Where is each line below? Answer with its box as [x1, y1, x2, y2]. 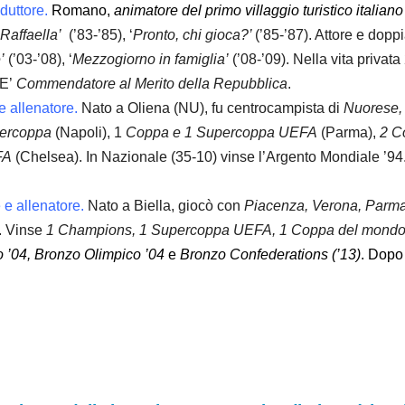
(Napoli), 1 [52, 125, 126, 141]
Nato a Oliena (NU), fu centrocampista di [78, 100, 344, 117]
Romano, [52, 3, 114, 19]
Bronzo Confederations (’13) [180, 247, 361, 263]
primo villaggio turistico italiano [205, 3, 403, 19]
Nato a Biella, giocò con [84, 198, 244, 214]
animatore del [114, 3, 202, 19]
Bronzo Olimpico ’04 [34, 247, 165, 263]
